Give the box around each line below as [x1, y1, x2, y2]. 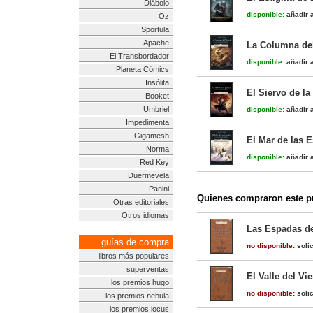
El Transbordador [110, 52, 169, 60]
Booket [145, 92, 169, 100]
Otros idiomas [122, 211, 169, 219]
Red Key [140, 158, 169, 166]
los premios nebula [105, 291, 169, 300]
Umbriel [143, 105, 169, 113]
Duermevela [128, 171, 169, 180]
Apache [143, 38, 169, 47]
